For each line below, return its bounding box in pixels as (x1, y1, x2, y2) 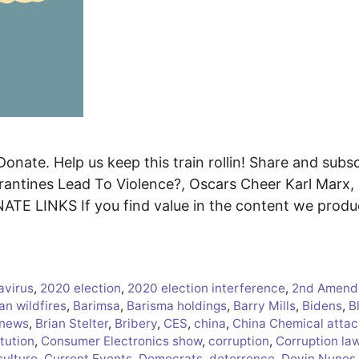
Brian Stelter (35, 316, 108, 332)
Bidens (302, 298, 342, 314)
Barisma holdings (127, 298, 227, 314)
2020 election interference (127, 280, 286, 296)
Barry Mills (233, 298, 296, 314)
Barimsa (73, 298, 120, 314)
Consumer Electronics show (41, 333, 202, 349)
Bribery (115, 316, 157, 332)
